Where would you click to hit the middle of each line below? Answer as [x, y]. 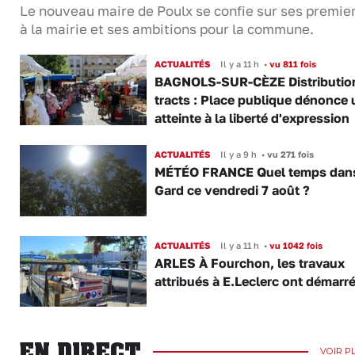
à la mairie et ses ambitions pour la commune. [168, 29]
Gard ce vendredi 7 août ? [232, 191]
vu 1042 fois [294, 245]
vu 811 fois [291, 63]
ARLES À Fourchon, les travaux [249, 263]
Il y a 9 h [238, 155]
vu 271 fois [289, 155]
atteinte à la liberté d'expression [252, 118]
